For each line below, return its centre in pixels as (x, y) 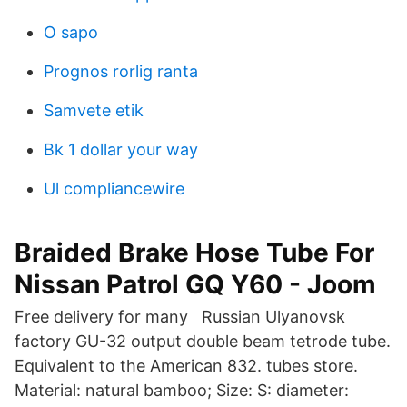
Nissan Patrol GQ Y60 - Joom (195, 284)
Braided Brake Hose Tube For (194, 253)
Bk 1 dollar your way (121, 149)
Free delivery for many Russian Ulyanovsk (180, 317)
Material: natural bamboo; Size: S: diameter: (182, 390)
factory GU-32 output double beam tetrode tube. (203, 341)
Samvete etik (94, 110)
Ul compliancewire (114, 189)
